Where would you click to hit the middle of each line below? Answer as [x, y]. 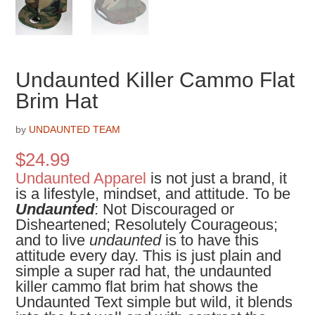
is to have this [210, 240]
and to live [53, 240]
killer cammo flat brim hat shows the [137, 287]
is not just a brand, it [217, 179]
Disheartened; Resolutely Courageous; [147, 225]
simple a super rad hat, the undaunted [144, 271]
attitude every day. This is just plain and [149, 256]
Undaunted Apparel [81, 179]
